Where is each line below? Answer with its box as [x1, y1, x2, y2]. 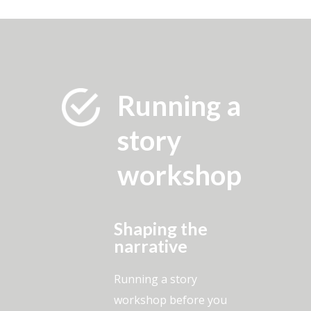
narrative [114, 235, 187, 257]
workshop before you [114, 292, 227, 308]
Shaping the [114, 218, 208, 239]
